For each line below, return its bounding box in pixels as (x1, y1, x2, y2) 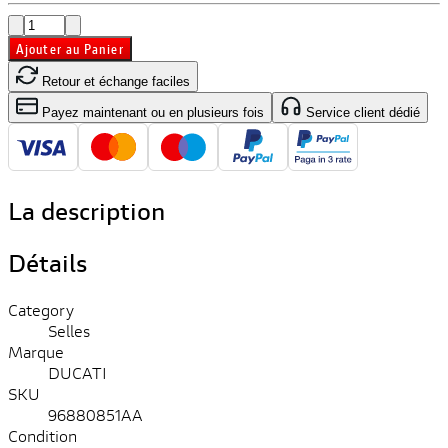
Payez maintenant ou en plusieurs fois (38, 105, 264, 121)
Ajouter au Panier (16, 39, 124, 59)
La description (8, 195, 165, 228)
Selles (48, 320, 90, 342)
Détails (8, 247, 87, 280)
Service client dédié (302, 105, 420, 121)
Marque (8, 341, 64, 363)
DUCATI (48, 362, 107, 384)
